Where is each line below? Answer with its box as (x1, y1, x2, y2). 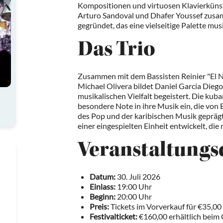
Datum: (90, 172, 115, 182)
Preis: (90, 202, 109, 212)
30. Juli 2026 (115, 172, 160, 182)
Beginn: (90, 192, 115, 202)
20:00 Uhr (115, 192, 152, 202)
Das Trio (78, 40, 155, 62)
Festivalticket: (90, 212, 137, 222)
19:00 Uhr (115, 182, 152, 192)
